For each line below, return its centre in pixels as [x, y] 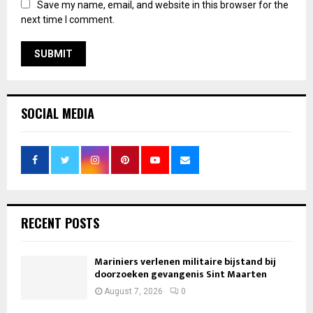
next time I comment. [68, 19]
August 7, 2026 [133, 291]
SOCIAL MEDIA [58, 113]
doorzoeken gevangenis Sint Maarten [181, 274]
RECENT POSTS [60, 223]
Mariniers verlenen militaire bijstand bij [185, 261]
